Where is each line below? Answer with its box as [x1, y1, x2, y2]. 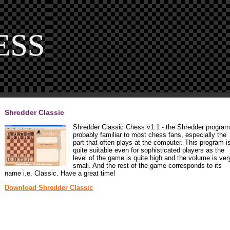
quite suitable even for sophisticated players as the [73, 146, 224, 155]
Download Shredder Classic [5, 184, 93, 192]
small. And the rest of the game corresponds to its [73, 162, 222, 170]
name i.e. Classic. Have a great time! [5, 169, 116, 178]
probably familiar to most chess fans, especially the [73, 131, 226, 139]
